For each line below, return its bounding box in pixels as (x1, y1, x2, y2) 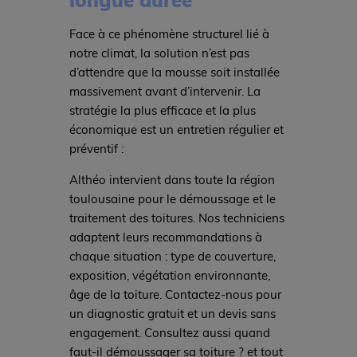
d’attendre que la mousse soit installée (69, 64, 280, 80)
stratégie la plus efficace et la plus (69, 102, 256, 119)
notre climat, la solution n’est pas (69, 45, 249, 61)
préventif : (69, 140, 124, 157)
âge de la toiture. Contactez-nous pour (69, 285, 281, 302)
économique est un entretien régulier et (69, 121, 284, 138)
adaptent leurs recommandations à (69, 228, 262, 245)
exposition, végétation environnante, (69, 266, 270, 283)
